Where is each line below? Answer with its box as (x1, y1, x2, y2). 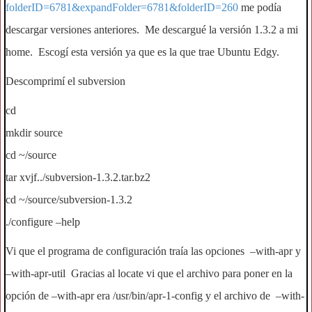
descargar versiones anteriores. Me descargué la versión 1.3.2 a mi (6, 24, 298, 36)
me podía (238, 1, 281, 13)
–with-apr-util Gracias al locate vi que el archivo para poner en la (6, 267, 292, 279)
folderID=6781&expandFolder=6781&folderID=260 (6, 1, 238, 13)
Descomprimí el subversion (6, 75, 125, 87)
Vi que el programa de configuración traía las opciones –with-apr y (6, 245, 301, 257)
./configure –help (6, 216, 80, 228)
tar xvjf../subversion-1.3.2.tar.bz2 (6, 171, 150, 183)
